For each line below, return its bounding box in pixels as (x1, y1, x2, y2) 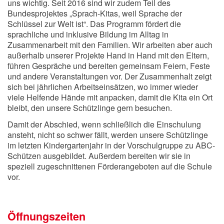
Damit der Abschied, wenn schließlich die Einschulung (7, 118, 201, 130)
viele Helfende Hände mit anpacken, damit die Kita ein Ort (7, 91, 212, 103)
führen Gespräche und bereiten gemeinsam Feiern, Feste (7, 59, 210, 71)
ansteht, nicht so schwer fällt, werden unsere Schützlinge (7, 128, 208, 140)
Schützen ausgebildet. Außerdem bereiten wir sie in (7, 149, 190, 161)
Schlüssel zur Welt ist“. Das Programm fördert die (7, 17, 181, 29)
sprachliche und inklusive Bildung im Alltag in (7, 28, 168, 40)
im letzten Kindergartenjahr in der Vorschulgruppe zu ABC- (7, 139, 215, 151)
